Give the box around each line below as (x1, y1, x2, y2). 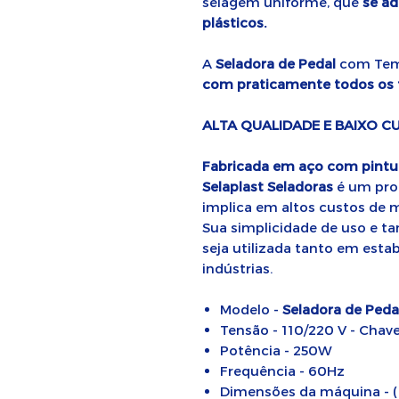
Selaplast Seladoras (202, 178, 333, 194)
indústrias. (202, 260, 273, 276)
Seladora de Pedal (216, 55, 336, 71)
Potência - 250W (220, 342, 332, 358)
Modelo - (220, 301, 282, 317)
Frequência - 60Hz (220, 362, 345, 379)
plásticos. (202, 14, 266, 30)
